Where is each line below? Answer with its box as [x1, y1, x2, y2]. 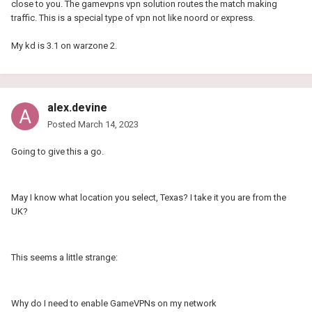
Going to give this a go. [11, 146, 106, 157]
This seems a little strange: [11, 251, 118, 263]
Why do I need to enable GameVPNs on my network [11, 297, 217, 309]
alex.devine [47, 100, 107, 114]
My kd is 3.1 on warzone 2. [11, 40, 117, 51]
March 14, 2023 [78, 118, 139, 130]
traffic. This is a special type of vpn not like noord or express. [11, 12, 255, 23]
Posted [47, 118, 78, 130]
